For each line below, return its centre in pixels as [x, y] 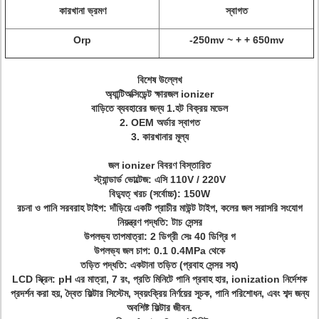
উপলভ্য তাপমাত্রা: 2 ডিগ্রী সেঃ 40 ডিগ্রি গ [159, 236]
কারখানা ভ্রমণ [82, 11]
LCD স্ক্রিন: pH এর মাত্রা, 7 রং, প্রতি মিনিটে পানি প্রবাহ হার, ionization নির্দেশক [159, 279]
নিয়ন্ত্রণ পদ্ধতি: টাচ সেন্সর [159, 222]
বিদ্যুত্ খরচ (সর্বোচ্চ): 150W [159, 194]
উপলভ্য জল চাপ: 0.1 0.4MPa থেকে [159, 251]
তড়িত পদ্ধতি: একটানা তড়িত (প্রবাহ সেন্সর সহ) [159, 265]
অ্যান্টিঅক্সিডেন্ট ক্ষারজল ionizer [159, 94]
